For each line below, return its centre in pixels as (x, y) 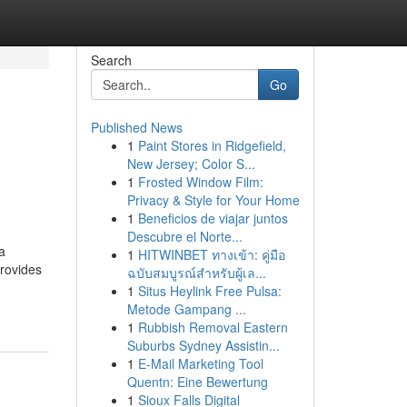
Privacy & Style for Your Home (213, 200)
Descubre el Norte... (184, 236)
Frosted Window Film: (200, 182)
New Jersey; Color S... (191, 164)
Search (111, 60)
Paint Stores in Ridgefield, (212, 145)
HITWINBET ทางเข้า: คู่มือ (211, 254)
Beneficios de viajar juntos (213, 218)
